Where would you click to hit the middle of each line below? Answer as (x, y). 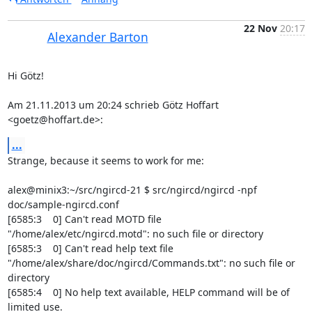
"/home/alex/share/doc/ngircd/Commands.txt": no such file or (151, 263)
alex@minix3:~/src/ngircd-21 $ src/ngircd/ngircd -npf (132, 190)
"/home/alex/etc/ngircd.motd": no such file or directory (135, 234)
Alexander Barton (97, 37)
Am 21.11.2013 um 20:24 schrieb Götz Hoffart (113, 105)
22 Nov (260, 28)
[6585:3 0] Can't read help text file (90, 248)
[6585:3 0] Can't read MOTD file (84, 219)
